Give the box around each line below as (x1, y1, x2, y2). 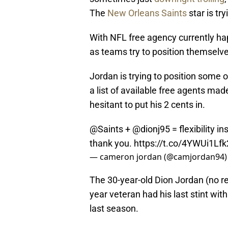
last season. (90, 203, 138, 214)
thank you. (90, 138, 134, 149)
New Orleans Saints (107, 8, 187, 19)
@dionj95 (132, 124, 170, 135)
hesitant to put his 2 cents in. (90, 99, 205, 110)
